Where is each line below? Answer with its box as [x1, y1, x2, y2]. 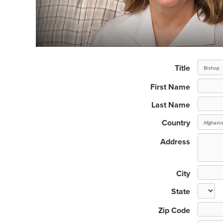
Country [162, 117, 190, 129]
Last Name [151, 99, 190, 111]
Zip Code [158, 205, 190, 217]
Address [160, 136, 190, 148]
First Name [150, 81, 190, 93]
